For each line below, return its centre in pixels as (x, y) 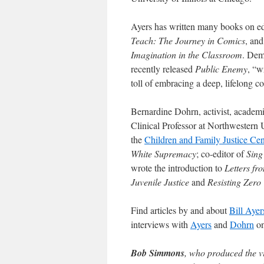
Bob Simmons (158, 253)
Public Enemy (221, 69)
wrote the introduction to (178, 168)
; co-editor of (221, 154)
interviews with (161, 225)
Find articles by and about (180, 210)
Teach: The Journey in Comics (188, 41)
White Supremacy (164, 154)
